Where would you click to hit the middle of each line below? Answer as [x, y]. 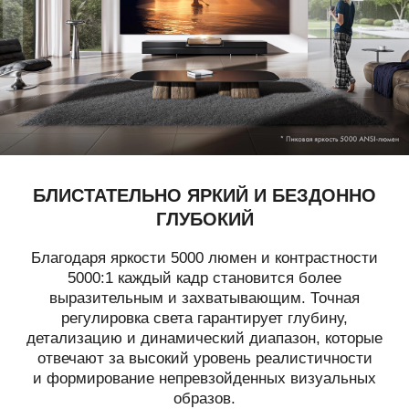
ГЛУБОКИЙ [204, 218]
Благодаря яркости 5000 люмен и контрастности [204, 257]
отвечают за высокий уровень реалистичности [204, 358]
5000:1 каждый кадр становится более [204, 278]
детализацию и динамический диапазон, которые [204, 338]
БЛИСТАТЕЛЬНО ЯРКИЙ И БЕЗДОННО [204, 194]
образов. [204, 398]
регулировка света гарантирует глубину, [204, 318]
